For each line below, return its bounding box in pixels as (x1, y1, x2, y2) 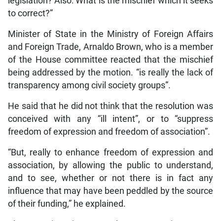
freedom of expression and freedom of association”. (7, 126, 210, 137)
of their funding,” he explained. (7, 198, 126, 209)
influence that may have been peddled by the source (7, 185, 214, 196)
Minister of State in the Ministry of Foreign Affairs (7, 29, 214, 39)
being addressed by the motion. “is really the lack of (7, 67, 214, 77)
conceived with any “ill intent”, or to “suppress (7, 113, 214, 124)
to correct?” (7, 8, 53, 18)
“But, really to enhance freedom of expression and (7, 147, 214, 157)
